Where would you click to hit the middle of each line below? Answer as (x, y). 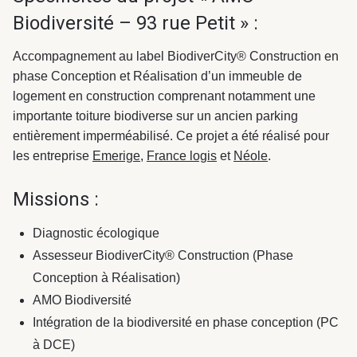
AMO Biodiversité (82, 300)
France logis (182, 155)
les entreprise (53, 155)
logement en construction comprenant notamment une (164, 96)
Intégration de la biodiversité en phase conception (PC (186, 323)
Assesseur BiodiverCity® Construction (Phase (163, 256)
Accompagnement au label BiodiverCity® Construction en (176, 56)
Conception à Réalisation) (106, 278)
